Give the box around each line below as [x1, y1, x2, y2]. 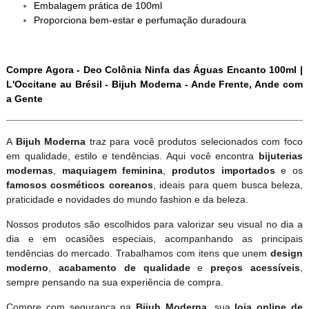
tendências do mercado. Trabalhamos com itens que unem [6, 248, 271, 259]
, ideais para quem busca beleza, [152, 179, 303, 191]
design [270, 248, 303, 259]
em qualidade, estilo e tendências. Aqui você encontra [6, 150, 259, 162]
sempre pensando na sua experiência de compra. [6, 277, 223, 288]
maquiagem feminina [61, 165, 163, 177]
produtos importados [172, 165, 275, 177]
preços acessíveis [210, 262, 301, 274]
